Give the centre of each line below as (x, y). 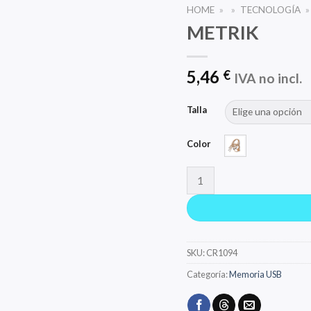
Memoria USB (255, 274)
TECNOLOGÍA (271, 10)
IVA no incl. (268, 78)
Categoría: (208, 274)
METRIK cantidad (227, 174)
